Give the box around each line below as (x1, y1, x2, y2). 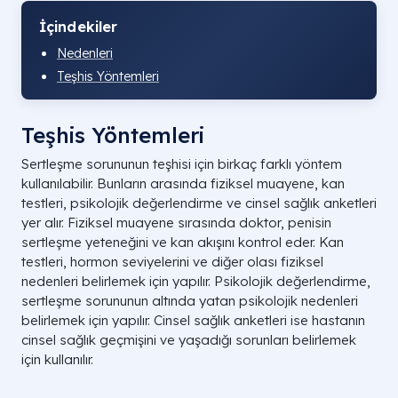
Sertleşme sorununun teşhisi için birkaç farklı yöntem (21, 155, 342, 172)
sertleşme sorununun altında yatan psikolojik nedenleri (21, 292, 358, 309)
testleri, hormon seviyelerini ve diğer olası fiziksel (21, 253, 323, 270)
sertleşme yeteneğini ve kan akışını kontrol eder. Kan (21, 234, 344, 251)
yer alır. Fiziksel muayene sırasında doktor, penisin (21, 214, 331, 231)
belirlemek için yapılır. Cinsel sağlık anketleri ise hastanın (21, 312, 365, 329)
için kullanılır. (21, 351, 93, 368)
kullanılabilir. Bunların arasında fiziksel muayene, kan (21, 175, 345, 192)
